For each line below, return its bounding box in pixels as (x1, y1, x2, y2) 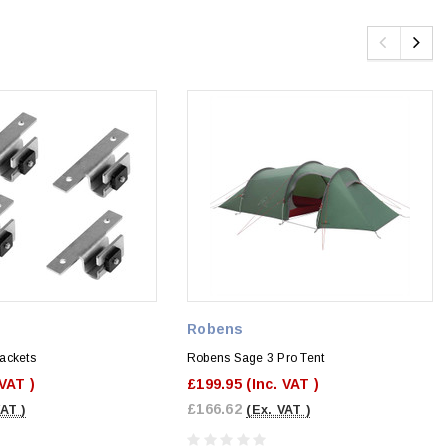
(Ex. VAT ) (246, 402, 311, 417)
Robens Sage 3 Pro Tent (187, 350, 325, 365)
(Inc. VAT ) (246, 375, 320, 392)
